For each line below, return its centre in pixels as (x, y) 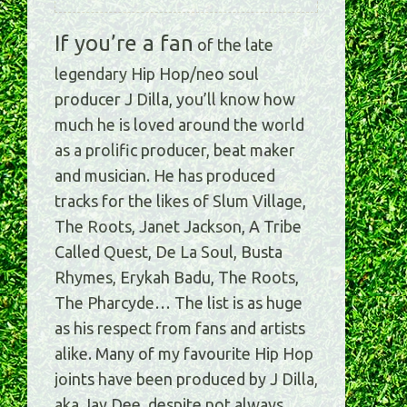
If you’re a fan (124, 44)
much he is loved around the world (179, 125)
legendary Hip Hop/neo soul (157, 74)
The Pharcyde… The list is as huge (179, 303)
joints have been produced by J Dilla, (186, 379)
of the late (233, 45)
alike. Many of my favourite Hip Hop (184, 354)
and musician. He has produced (165, 176)
